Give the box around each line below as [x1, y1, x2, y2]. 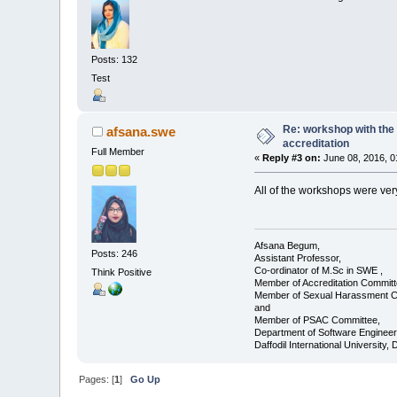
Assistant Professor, [253, 252, 341, 263]
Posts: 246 [91, 247, 138, 259]
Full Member [91, 146, 145, 158]
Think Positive [91, 267, 152, 278]
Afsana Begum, [253, 239, 320, 251]
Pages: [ [79, 373, 115, 385]
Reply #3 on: [261, 152, 321, 164]
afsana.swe [105, 124, 175, 140]
